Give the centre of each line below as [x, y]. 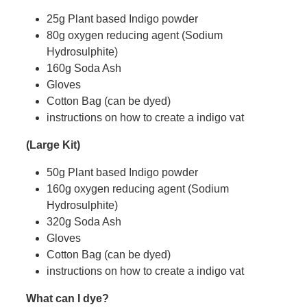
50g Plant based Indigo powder [122, 173]
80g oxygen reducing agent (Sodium [135, 36]
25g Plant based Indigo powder [122, 19]
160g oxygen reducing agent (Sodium [138, 189]
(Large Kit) [54, 145]
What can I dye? [69, 299]
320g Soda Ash [84, 222]
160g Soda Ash [84, 69]
